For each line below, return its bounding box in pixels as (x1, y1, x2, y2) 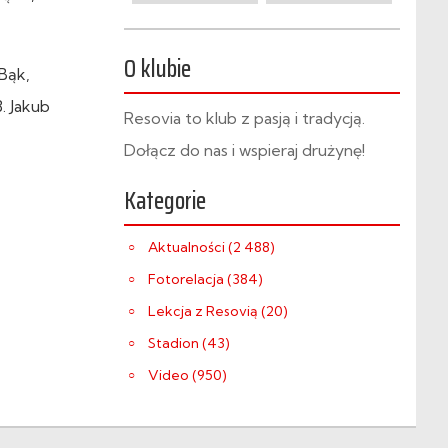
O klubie (124, 50, 191, 88)
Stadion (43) (148, 334, 230, 352)
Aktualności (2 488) (148, 238, 275, 256)
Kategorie (124, 182, 206, 220)
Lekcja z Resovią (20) (148, 302, 288, 320)
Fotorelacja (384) (148, 270, 263, 288)
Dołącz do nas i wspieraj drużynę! (124, 140, 365, 160)
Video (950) (148, 366, 227, 384)
